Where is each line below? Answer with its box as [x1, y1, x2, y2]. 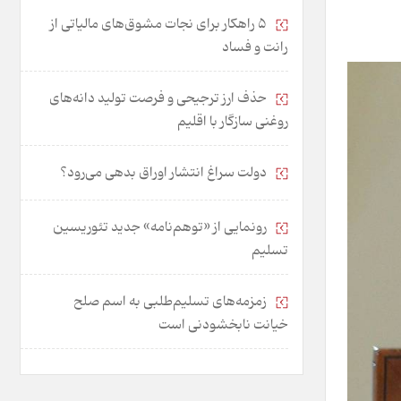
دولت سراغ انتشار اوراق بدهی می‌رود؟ [60, 162, 269, 183]
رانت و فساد [222, 37, 288, 58]
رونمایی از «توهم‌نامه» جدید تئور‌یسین [53, 217, 269, 238]
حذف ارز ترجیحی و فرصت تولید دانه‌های [49, 88, 269, 109]
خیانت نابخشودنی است [158, 314, 288, 336]
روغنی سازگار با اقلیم [177, 111, 288, 132]
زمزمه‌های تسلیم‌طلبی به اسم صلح [73, 291, 269, 312]
